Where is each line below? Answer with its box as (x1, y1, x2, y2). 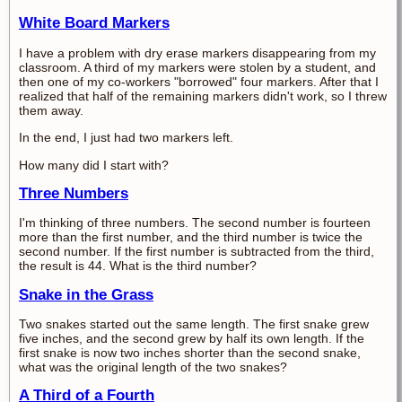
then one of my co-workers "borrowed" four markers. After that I (19, 74, 379, 89)
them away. (19, 102, 83, 118)
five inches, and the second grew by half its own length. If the (19, 331, 364, 346)
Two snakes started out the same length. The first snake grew (19, 317, 369, 332)
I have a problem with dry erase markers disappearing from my (19, 45, 376, 60)
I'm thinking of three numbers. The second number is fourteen (19, 215, 371, 231)
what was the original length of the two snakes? (19, 360, 287, 375)
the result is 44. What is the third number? (19, 258, 257, 274)
